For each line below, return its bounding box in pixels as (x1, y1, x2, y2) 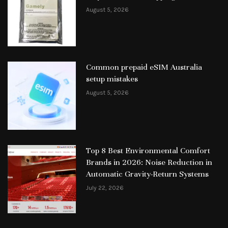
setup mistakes (85, 74, 138, 84)
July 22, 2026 (85, 184, 124, 192)
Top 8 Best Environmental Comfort (85, 146, 210, 156)
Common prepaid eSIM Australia (85, 62, 202, 73)
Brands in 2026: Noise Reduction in (85, 157, 212, 168)
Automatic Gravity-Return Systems (85, 169, 209, 180)
